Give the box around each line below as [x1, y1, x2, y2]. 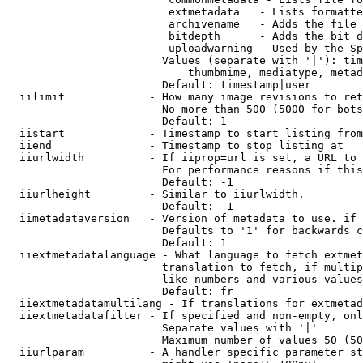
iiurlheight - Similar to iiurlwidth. [6, 188, 305, 200]
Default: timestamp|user [6, 79, 311, 91]
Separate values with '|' [6, 322, 318, 334]
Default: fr [6, 285, 233, 297]
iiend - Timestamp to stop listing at [6, 139, 344, 152]
